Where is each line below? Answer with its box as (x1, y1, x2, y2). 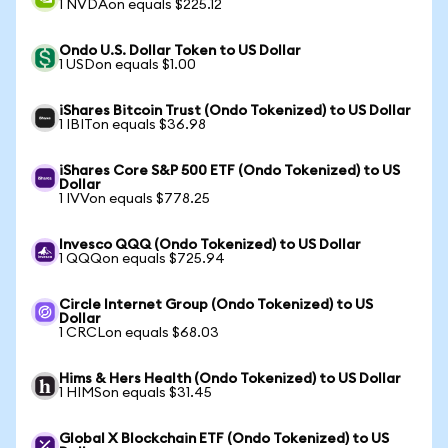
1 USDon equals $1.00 (59, 58, 196, 72)
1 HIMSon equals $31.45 (59, 386, 212, 400)
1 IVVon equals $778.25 (59, 192, 210, 206)
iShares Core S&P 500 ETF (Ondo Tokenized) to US (59, 164, 400, 178)
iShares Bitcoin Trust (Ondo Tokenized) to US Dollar (59, 104, 411, 118)
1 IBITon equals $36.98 (59, 118, 206, 132)
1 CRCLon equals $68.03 (59, 326, 219, 340)
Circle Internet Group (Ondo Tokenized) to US (59, 298, 373, 312)
